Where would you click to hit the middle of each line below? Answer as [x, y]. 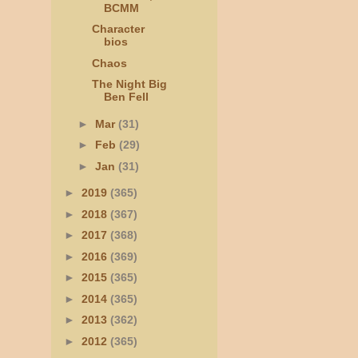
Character [118, 29]
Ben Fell [126, 97]
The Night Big [129, 84]
